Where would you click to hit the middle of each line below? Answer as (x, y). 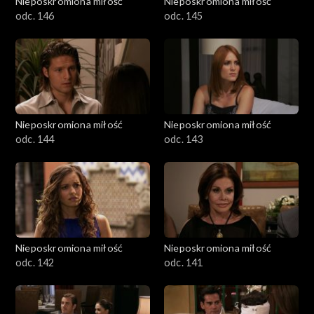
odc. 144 (35, 139)
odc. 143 (184, 139)
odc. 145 (184, 15)
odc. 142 (35, 262)
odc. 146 (35, 15)
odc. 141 (184, 262)
